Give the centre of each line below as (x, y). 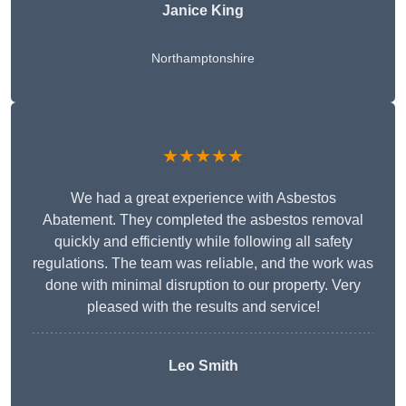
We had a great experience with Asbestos (203, 198)
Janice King (203, 11)
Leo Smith (203, 366)
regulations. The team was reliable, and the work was (203, 264)
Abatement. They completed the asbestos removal (203, 220)
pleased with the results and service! (203, 307)
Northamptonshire (203, 58)
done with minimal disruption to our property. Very (203, 285)
